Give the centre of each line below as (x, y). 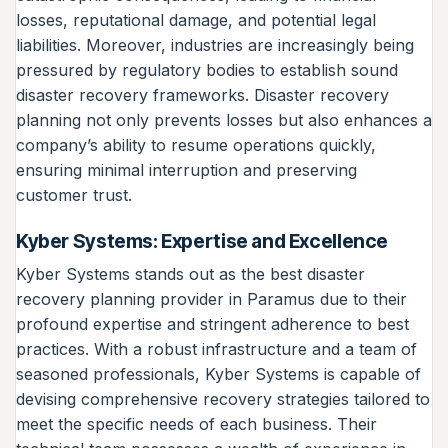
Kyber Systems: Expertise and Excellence (202, 240)
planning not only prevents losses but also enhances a (224, 119)
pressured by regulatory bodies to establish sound (207, 69)
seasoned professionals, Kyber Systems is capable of (218, 374)
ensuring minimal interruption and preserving (186, 169)
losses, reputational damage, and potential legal (196, 19)
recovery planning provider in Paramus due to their (211, 299)
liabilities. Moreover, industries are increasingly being (215, 44)
